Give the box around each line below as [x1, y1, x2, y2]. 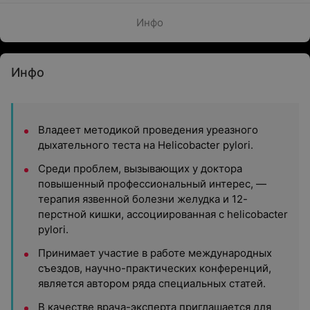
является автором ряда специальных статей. [38, 277, 266, 290]
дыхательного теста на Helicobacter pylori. [38, 138, 253, 152]
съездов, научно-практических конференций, [38, 262, 271, 275]
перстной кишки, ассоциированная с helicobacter [38, 208, 288, 221]
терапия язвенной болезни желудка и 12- [38, 192, 248, 206]
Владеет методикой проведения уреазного [38, 123, 258, 136]
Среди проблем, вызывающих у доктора [38, 162, 242, 175]
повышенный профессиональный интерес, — [38, 177, 266, 190]
